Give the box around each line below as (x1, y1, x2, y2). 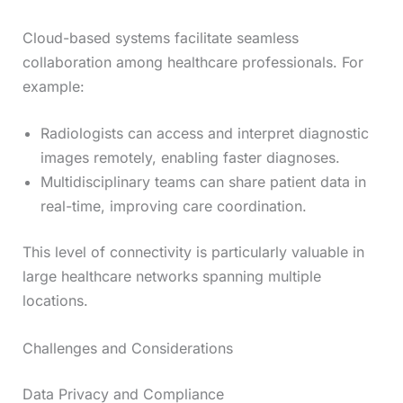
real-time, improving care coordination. (40, 197, 307, 216)
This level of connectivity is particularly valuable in (22, 243, 364, 262)
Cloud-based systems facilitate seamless (22, 28, 299, 47)
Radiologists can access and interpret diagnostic (40, 124, 369, 143)
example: (22, 76, 85, 95)
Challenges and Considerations (22, 339, 233, 358)
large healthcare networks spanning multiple (22, 267, 321, 286)
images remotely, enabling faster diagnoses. (40, 148, 340, 167)
